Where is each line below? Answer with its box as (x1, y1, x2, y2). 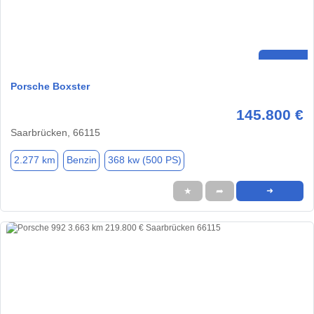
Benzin (66, 154, 97, 166)
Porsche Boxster (11, 80, 90, 92)
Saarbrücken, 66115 (11, 126, 100, 138)
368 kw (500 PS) (107, 154, 182, 166)
